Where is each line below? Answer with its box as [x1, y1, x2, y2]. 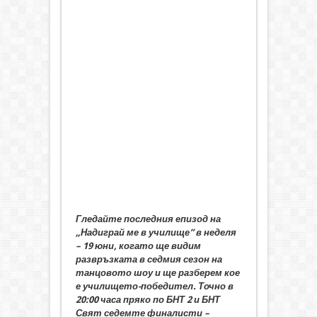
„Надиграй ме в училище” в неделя [75, 227, 236, 238]
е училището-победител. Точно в [75, 281, 234, 292]
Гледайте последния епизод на [75, 214, 221, 225]
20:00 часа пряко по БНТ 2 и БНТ [75, 294, 220, 306]
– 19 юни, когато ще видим [75, 241, 201, 252]
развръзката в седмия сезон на [75, 254, 222, 265]
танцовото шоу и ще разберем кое [75, 267, 240, 279]
